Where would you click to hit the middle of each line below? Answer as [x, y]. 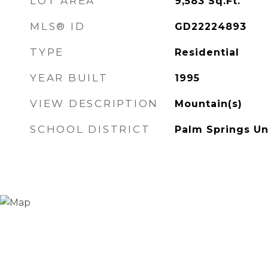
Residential [207, 52]
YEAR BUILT [69, 78]
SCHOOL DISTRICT [90, 129]
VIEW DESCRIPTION [94, 103]
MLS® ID [58, 26]
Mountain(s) [208, 104]
